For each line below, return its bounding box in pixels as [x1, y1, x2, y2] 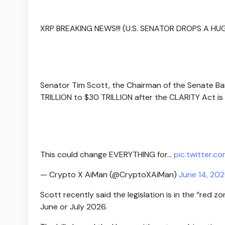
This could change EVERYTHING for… [40, 149, 174, 160]
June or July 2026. [40, 201, 107, 212]
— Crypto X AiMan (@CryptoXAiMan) [40, 169, 179, 180]
